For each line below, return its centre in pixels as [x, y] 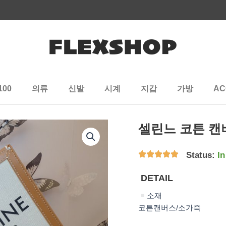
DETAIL [157, 178]
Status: [201, 155]
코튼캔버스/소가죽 [169, 208]
